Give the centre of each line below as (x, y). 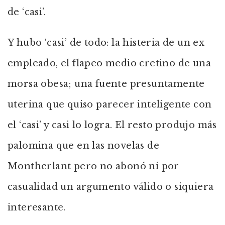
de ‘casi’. (27, 12)
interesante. (37, 207)
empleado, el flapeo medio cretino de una (109, 63)
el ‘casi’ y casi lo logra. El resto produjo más (112, 125)
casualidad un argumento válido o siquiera (111, 187)
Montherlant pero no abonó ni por (93, 166)
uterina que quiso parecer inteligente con (110, 104)
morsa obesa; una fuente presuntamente (106, 84)
